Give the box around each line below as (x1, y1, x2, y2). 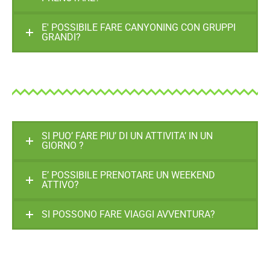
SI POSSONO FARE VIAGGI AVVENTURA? (42, 208, 215, 220)
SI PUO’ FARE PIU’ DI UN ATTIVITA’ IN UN (42, 130, 213, 142)
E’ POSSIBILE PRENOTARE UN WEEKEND (42, 169, 215, 181)
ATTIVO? (42, 178, 79, 190)
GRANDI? (42, 31, 81, 43)
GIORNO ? (42, 139, 84, 151)
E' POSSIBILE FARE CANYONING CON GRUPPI (42, 22, 236, 34)
